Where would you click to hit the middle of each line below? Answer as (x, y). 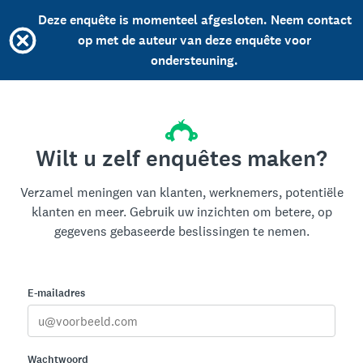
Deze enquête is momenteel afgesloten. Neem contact (194, 20)
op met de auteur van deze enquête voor (194, 40)
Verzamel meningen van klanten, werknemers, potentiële (181, 192)
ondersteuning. (194, 60)
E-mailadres (56, 293)
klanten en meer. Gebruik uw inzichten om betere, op (181, 212)
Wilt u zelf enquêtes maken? (181, 159)
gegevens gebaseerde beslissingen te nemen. (181, 231)
